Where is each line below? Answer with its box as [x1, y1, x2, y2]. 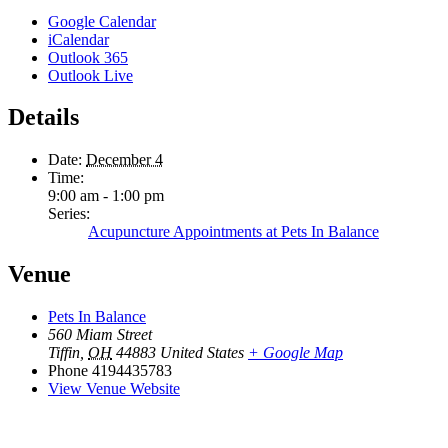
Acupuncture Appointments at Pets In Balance [88, 223, 379, 241]
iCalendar [48, 30, 109, 48]
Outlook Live [48, 66, 133, 84]
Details [8, 104, 79, 131]
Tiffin [48, 344, 80, 362]
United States [160, 344, 244, 362]
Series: [48, 205, 90, 223]
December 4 [86, 151, 163, 169]
